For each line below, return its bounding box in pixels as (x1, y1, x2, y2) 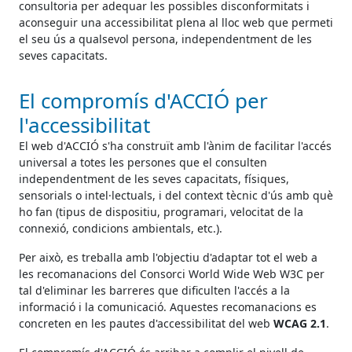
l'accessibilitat (19, 110, 150, 139)
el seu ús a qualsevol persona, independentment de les (19, 31, 312, 46)
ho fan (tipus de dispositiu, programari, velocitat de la (19, 203, 303, 219)
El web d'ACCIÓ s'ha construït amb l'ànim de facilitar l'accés (19, 137, 332, 153)
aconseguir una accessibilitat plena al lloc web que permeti (19, 14, 333, 30)
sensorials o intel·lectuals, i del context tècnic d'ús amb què (19, 187, 333, 203)
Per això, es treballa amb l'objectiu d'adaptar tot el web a (19, 249, 317, 265)
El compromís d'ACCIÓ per (19, 86, 268, 115)
